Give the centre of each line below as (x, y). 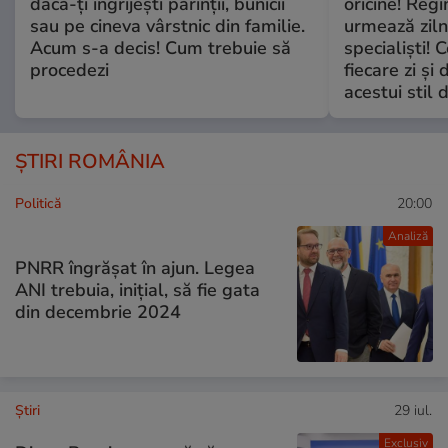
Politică (38, 203)
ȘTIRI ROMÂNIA (90, 161)
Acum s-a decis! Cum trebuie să (160, 47)
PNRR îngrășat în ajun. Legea (135, 268)
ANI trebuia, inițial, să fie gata (137, 290)
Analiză (407, 235)
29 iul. (413, 410)
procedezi (69, 69)
